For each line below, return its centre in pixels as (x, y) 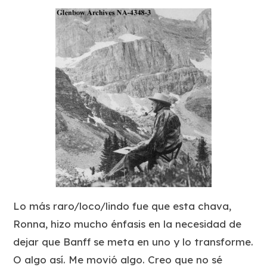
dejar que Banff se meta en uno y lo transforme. (133, 241)
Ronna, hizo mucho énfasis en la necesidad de (128, 223)
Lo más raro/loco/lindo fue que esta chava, (122, 206)
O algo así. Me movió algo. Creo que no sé (118, 259)
